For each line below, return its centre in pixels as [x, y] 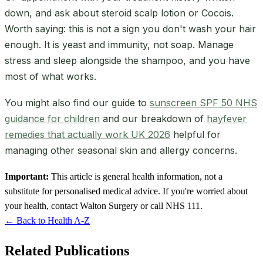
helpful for [195, 134]
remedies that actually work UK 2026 [87, 134]
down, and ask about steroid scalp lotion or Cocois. [119, 13]
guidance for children [52, 118]
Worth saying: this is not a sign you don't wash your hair [130, 28]
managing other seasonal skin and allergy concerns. [121, 150]
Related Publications [67, 250]
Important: [27, 176]
